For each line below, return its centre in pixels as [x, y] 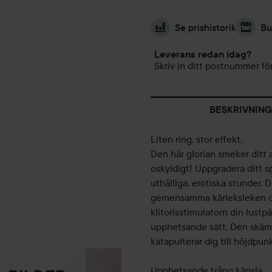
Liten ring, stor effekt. [196, 139]
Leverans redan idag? [203, 55]
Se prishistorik [206, 28]
